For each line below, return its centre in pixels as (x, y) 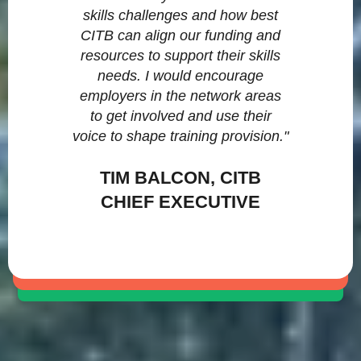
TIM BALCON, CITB (180, 177)
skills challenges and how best (180, 15)
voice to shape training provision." (180, 136)
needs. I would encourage (180, 75)
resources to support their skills (180, 55)
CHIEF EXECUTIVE (180, 201)
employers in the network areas (180, 95)
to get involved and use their (180, 116)
